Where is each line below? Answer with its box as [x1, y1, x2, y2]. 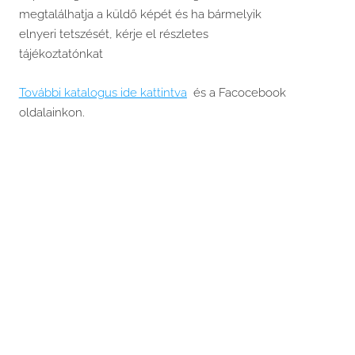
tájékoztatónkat [18, 46, 103, 61]
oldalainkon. [18, 105, 85, 120]
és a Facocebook [186, 85, 286, 100]
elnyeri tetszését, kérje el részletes [18, 26, 208, 41]
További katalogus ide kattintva [18, 85, 187, 100]
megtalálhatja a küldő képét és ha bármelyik [18, 6, 261, 21]
